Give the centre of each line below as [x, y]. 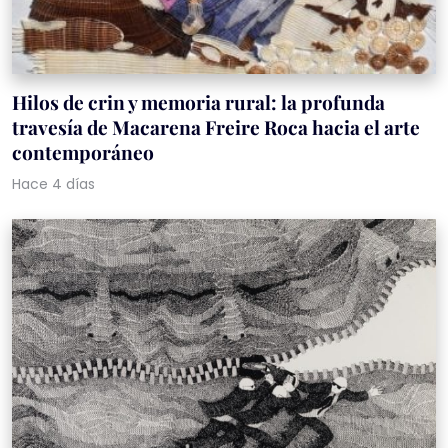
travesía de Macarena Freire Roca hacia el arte [216, 126]
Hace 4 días [53, 183]
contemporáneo [83, 151]
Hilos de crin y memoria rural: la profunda [198, 101]
